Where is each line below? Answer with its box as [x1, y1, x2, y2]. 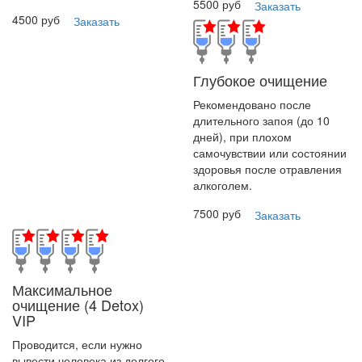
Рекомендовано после [193, 96, 311, 112]
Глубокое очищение [193, 69, 327, 90]
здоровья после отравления [193, 161, 342, 177]
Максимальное [12, 279, 112, 300]
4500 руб [12, 11, 60, 27]
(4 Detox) [84, 294, 144, 315]
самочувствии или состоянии [193, 145, 347, 161]
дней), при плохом [193, 128, 292, 145]
